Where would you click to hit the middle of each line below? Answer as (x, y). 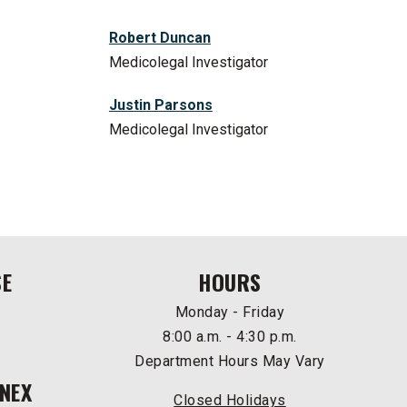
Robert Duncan (159, 38)
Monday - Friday (230, 313)
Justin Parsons (160, 105)
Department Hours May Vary (230, 362)
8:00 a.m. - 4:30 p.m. (230, 337)
